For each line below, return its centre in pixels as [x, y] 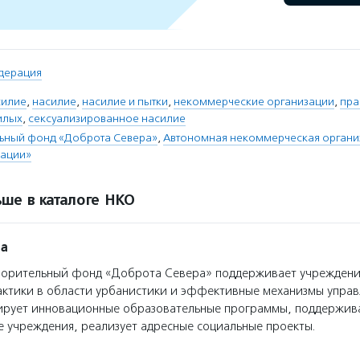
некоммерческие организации [254, 102]
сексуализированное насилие [107, 119]
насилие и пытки [125, 102]
